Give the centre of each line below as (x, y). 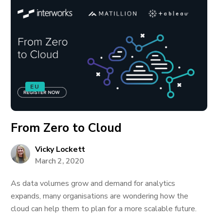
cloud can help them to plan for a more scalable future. (104, 209)
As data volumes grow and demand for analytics (93, 183)
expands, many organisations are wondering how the (100, 196)
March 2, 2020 (60, 161)
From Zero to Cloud (66, 128)
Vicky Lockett (60, 149)
